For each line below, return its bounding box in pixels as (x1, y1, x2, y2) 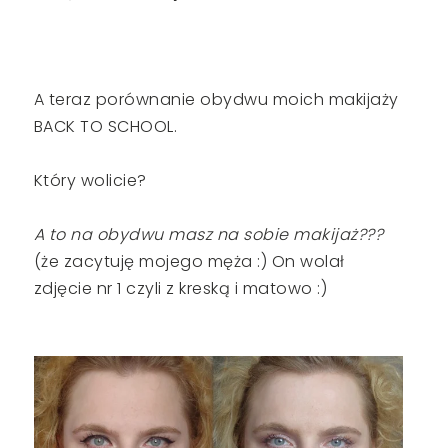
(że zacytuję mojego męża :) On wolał (33, 250, 345, 274)
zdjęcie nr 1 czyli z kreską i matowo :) (33, 277, 328, 301)
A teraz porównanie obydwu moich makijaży (33, 88, 399, 112)
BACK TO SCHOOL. (33, 115, 178, 139)
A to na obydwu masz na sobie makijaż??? (33, 223, 384, 247)
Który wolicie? (33, 169, 147, 193)
